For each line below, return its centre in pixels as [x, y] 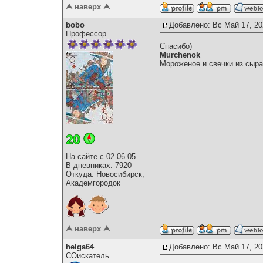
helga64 [80, 247]
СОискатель [87, 256]
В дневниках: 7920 [99, 165]
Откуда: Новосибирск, [105, 174]
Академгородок [93, 183]
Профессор [86, 34]
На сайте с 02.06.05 [101, 156]
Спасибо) [176, 46]
